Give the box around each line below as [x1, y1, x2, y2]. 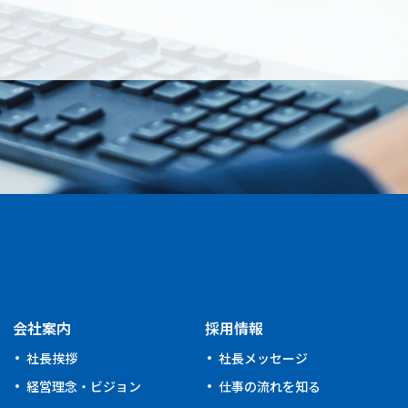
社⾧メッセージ [218, 348, 308, 367]
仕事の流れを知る [218, 376, 321, 395]
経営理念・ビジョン [25, 376, 141, 395]
